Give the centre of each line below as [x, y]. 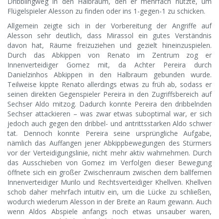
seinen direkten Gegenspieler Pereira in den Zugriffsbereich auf [109, 94]
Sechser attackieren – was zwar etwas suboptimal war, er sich [109, 114]
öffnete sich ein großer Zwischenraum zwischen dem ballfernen [109, 173]
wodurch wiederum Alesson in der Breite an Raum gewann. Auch [109, 202]
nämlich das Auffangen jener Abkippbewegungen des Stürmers [109, 143]
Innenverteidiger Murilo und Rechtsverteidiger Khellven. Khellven [109, 182]
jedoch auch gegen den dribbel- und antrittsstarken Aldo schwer [109, 124]
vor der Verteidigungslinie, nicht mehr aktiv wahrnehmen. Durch [109, 153]
